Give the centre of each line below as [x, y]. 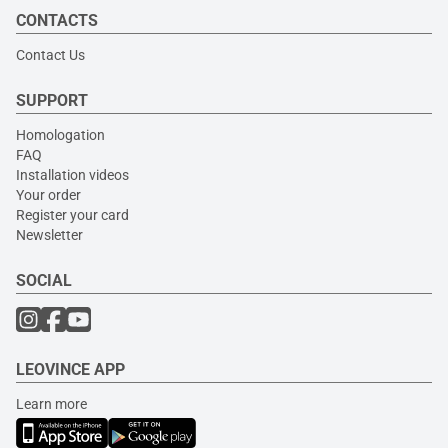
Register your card [72, 214]
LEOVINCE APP [70, 369]
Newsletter [49, 234]
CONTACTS [57, 20]
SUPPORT [52, 100]
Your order [48, 194]
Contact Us [50, 54]
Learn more [51, 403]
